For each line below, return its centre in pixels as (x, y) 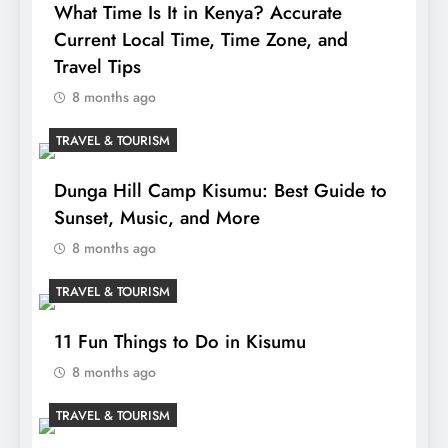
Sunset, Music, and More (157, 218)
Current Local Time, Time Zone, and (201, 40)
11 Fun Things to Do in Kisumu (180, 342)
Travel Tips (97, 67)
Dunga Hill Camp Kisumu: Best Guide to (220, 191)
